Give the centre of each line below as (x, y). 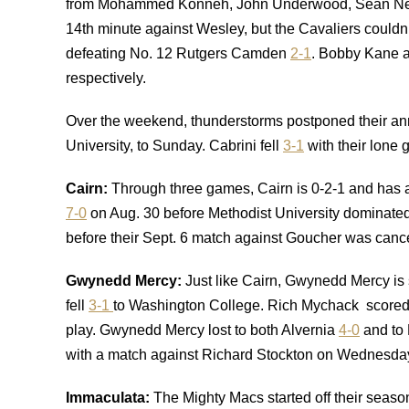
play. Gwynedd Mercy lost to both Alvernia (202, 330)
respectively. (106, 78)
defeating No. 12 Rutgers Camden (178, 53)
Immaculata (105, 398)
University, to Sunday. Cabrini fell (174, 146)
